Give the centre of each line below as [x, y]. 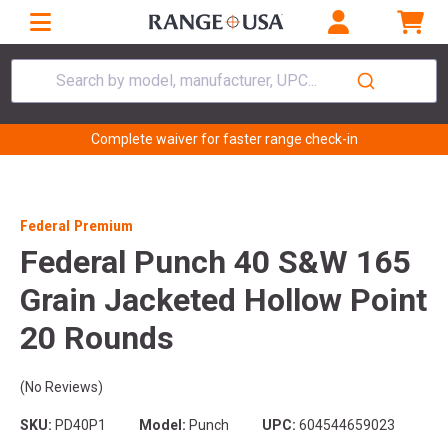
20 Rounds [97, 338]
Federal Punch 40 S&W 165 [215, 262]
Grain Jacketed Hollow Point [223, 300]
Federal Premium [76, 226]
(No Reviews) [61, 387]
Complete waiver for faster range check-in [224, 139]
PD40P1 [79, 424]
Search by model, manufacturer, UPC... [187, 80]
